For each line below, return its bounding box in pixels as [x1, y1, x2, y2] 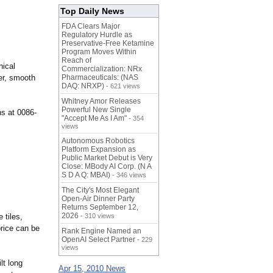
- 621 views [104, 82, 140, 90]
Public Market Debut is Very [62, 154, 152, 163]
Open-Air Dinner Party [62, 194, 135, 204]
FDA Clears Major [62, 22, 120, 31]
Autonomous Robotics [62, 136, 135, 146]
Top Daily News [60, 6, 124, 16]
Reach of [62, 56, 91, 65]
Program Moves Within [62, 48, 136, 57]
